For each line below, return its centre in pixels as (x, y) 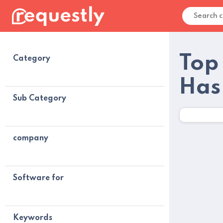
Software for (38, 178)
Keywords (33, 218)
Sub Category (40, 99)
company (31, 138)
